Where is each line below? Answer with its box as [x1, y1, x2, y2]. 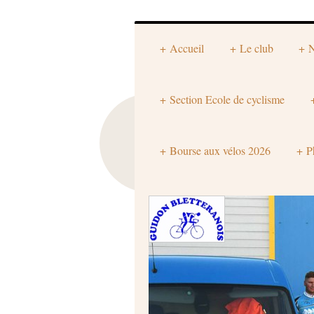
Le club [239, 41, 273, 56]
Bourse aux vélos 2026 [170, 143, 271, 158]
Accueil [170, 41, 204, 56]
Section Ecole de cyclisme [170, 92, 285, 107]
